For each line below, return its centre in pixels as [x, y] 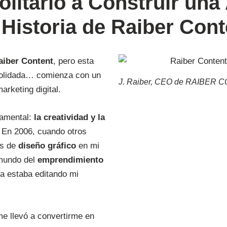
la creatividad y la [69, 117]
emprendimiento [70, 160]
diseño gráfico [47, 145]
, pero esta [73, 61]
